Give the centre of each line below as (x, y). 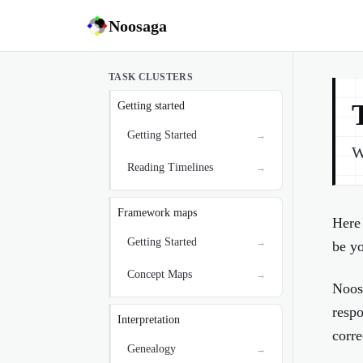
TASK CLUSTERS (151, 77)
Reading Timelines (170, 167)
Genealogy (152, 349)
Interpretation (149, 320)
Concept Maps (160, 274)
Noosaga (138, 26)
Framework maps (157, 213)
